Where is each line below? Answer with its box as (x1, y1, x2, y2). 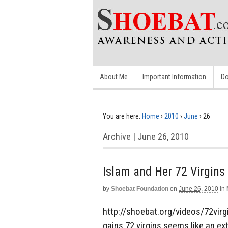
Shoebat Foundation (111, 185, 168, 192)
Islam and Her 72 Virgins (103, 164, 225, 179)
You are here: (103, 112, 140, 120)
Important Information (142, 73, 206, 81)
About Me (100, 73, 128, 81)
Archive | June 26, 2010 (103, 131, 189, 142)
